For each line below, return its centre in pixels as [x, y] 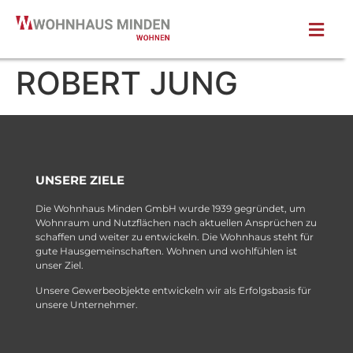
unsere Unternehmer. [87, 305]
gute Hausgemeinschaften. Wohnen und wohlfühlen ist [166, 251]
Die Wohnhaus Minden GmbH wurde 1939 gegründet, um [171, 208]
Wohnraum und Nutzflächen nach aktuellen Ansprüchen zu [176, 222]
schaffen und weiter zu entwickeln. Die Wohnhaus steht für [175, 236]
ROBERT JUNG [127, 83]
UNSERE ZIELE [80, 180]
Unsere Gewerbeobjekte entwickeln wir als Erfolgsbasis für [173, 291]
